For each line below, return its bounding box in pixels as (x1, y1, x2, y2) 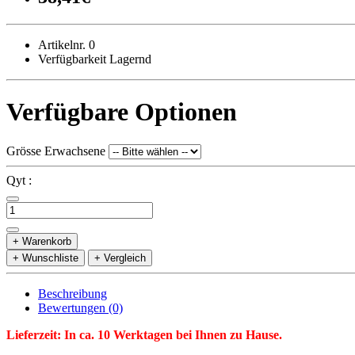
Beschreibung (38, 286, 107, 300)
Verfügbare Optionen (6, 97, 237, 127)
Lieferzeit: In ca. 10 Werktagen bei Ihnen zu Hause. (6, 327, 282, 342)
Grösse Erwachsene (6, 143, 105, 158)
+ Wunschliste (13, 251, 78, 264)
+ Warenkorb (13, 235, 71, 247)
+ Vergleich (94, 251, 146, 264)
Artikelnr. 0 (38, 37, 95, 52)
